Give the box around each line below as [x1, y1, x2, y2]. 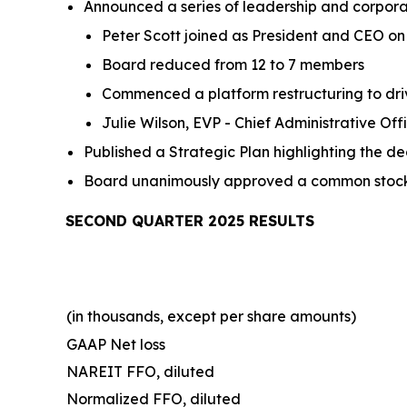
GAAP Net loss [66, 334, 165, 353]
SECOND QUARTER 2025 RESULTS [65, 211, 314, 230]
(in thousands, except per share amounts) [66, 306, 356, 325]
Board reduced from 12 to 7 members [102, 55, 364, 74]
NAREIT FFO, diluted [66, 362, 214, 381]
